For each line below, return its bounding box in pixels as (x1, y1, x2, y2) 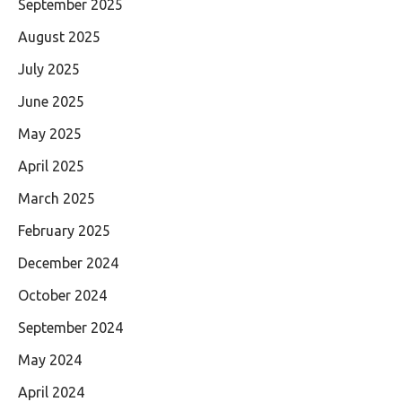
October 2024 (18, 287, 107, 304)
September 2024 (18, 319, 123, 336)
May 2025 (18, 126, 82, 143)
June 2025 (18, 93, 84, 110)
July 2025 (18, 61, 80, 78)
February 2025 (18, 223, 110, 240)
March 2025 (18, 190, 95, 207)
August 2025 (18, 29, 100, 46)
